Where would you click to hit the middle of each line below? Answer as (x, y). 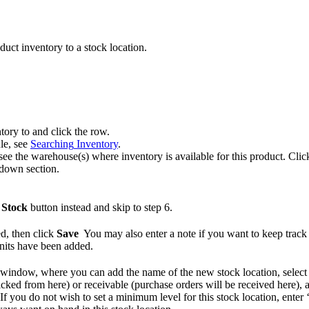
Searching (52, 144)
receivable (106, 285)
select (295, 272)
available (195, 157)
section (41, 169)
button (44, 208)
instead (76, 208)
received (256, 285)
